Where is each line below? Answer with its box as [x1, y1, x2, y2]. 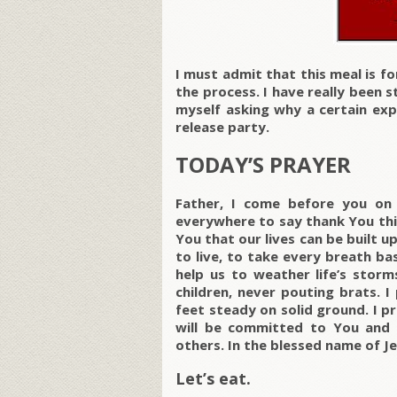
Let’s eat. [175, 368, 251, 390]
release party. [175, 118, 269, 136]
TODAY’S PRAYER [175, 150, 351, 180]
